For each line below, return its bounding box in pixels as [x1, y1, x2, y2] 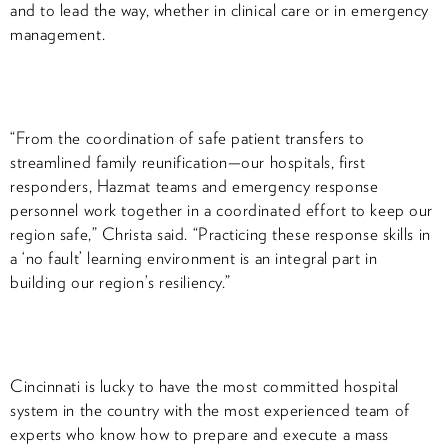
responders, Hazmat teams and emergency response [10, 175, 379, 196]
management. [10, 23, 106, 44]
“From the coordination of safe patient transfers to [10, 127, 365, 148]
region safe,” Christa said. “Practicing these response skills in [10, 223, 431, 244]
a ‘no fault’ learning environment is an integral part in [10, 247, 378, 268]
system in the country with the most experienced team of [10, 399, 410, 420]
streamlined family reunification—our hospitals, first [10, 151, 366, 172]
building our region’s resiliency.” [10, 271, 231, 292]
